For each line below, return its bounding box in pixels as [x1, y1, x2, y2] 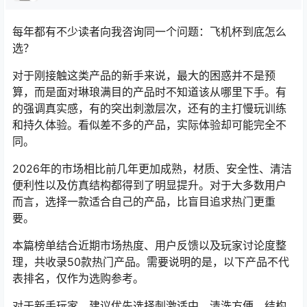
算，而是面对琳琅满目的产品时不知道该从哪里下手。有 [12, 85, 286, 99]
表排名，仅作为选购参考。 [12, 271, 144, 285]
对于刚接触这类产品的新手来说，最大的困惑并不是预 [12, 69, 275, 82]
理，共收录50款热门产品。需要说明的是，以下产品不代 [12, 255, 289, 269]
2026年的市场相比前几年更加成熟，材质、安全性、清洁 [12, 162, 292, 175]
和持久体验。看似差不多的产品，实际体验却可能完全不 [12, 118, 286, 132]
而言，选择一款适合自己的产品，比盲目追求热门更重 [12, 195, 275, 208]
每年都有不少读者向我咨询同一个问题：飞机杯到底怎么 [12, 25, 286, 38]
